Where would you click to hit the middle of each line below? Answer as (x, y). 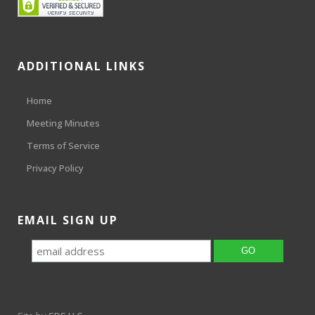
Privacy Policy (55, 168)
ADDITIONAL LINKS (82, 66)
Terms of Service (63, 146)
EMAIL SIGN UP (68, 220)
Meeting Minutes (63, 123)
